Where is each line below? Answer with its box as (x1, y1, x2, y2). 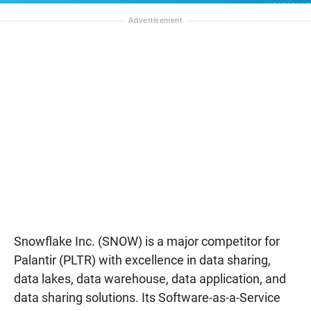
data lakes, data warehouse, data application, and (14, 271, 286, 286)
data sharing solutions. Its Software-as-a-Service (14, 289, 280, 305)
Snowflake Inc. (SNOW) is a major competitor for (14, 233, 280, 249)
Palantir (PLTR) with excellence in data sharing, (14, 252, 271, 267)
